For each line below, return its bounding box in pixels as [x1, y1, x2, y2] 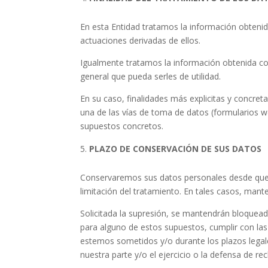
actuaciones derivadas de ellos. [80, 35, 201, 46]
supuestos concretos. [80, 120, 164, 132]
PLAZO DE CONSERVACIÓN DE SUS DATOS [89, 143, 262, 154]
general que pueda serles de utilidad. [80, 71, 221, 82]
